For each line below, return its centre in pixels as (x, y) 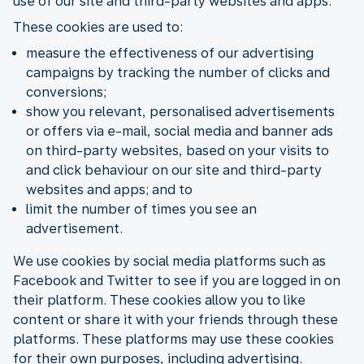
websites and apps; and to (109, 189)
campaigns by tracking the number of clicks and (178, 72)
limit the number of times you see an (141, 209)
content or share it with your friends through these (175, 319)
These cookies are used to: (98, 27)
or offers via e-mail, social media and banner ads (180, 131)
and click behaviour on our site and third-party (174, 170)
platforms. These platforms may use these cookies (173, 339)
